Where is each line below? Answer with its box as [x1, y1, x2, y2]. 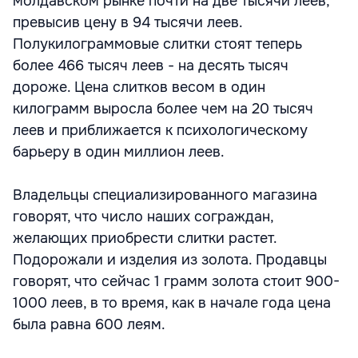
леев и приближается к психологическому [13, 121, 308, 139]
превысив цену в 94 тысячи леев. [13, 14, 242, 31]
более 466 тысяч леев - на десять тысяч [13, 57, 288, 74]
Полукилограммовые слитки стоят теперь [13, 35, 302, 53]
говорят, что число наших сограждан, [13, 208, 273, 225]
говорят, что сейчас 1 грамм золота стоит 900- [13, 272, 340, 290]
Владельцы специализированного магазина [13, 186, 317, 204]
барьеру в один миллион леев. [13, 143, 225, 161]
